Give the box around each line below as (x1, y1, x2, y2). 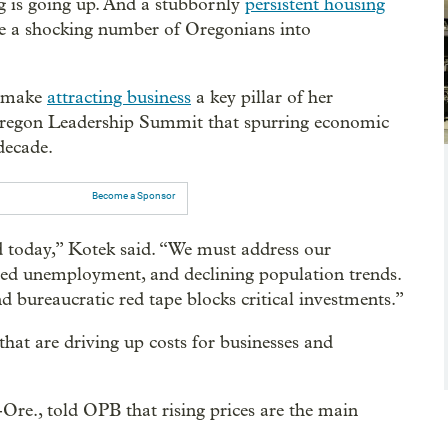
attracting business (47, 86, 191, 108)
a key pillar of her (191, 86, 333, 108)
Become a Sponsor (91, 189, 175, 201)
